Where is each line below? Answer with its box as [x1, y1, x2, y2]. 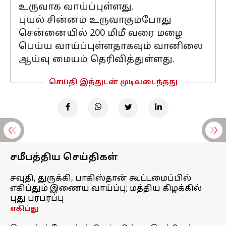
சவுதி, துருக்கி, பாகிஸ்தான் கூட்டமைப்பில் [10, 174, 191, 184]
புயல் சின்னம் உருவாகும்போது [19, 15, 172, 26]
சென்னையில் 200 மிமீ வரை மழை [19, 28, 183, 39]
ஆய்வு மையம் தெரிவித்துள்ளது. [19, 54, 175, 66]
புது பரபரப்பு [10, 194, 64, 204]
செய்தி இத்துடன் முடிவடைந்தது [48, 78, 178, 87]
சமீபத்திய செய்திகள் [10, 152, 118, 163]
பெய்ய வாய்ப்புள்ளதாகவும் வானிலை [19, 41, 203, 52]
